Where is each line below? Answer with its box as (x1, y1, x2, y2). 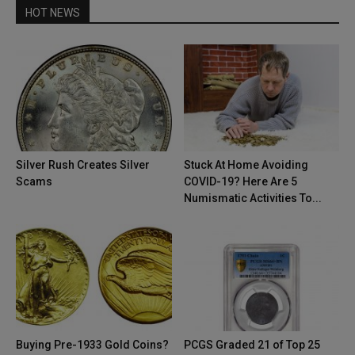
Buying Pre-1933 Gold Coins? (16, 338, 169, 352)
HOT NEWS (25, 6, 80, 19)
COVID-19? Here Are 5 (183, 175, 297, 189)
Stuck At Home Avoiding (183, 158, 308, 172)
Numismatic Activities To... (183, 192, 322, 205)
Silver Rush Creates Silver (16, 158, 150, 172)
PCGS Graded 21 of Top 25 (183, 338, 320, 352)
